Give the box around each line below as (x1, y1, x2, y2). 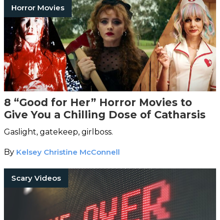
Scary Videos (11, 173, 61, 183)
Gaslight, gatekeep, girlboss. (4, 127, 113, 137)
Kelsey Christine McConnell (16, 147, 120, 157)
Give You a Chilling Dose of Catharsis (4, 108, 206, 121)
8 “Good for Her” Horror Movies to (4, 96, 192, 109)
